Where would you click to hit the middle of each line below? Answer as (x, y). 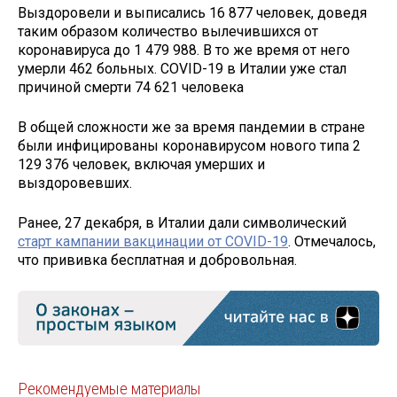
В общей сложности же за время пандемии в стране (191, 128)
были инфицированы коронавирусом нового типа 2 (189, 146)
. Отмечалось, (332, 241)
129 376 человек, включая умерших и (141, 165)
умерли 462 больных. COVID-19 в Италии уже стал (182, 69)
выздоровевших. (75, 183)
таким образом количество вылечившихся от (168, 32)
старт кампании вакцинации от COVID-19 (153, 241)
